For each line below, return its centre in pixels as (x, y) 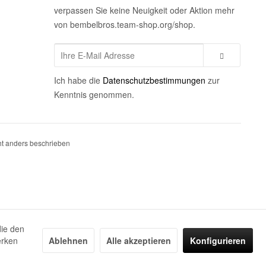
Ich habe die (78, 80)
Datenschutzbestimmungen (154, 80)
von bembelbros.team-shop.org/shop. (125, 24)
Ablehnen (68, 240)
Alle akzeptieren (138, 240)
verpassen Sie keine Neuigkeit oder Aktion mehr (144, 10)
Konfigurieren (218, 240)
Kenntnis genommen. (94, 94)
